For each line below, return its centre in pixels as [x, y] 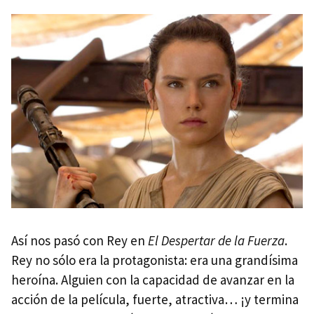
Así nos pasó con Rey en [80, 240]
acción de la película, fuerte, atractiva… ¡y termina [155, 299]
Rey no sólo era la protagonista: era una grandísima [155, 260]
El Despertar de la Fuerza [216, 240]
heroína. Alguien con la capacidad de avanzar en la [153, 279]
